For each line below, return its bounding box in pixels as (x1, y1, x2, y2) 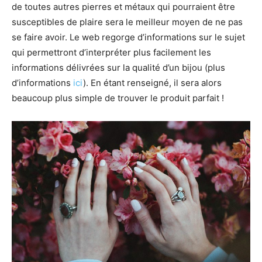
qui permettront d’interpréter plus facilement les (12, 47, 211, 58)
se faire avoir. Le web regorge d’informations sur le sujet (12, 32, 245, 43)
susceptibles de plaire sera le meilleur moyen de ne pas (12, 16, 243, 28)
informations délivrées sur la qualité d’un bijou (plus (12, 62, 225, 74)
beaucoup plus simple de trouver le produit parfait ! (12, 92, 224, 104)
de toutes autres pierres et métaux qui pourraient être (12, 1, 235, 13)
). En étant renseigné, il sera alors (83, 77, 222, 89)
